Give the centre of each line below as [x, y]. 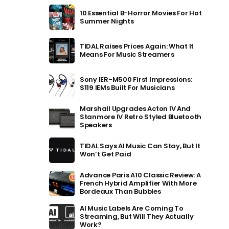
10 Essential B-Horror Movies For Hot [141, 13]
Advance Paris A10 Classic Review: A [140, 175]
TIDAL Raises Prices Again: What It [137, 46]
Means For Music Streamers [127, 54]
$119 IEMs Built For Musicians [127, 88]
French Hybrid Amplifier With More [138, 183]
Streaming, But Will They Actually [137, 216]
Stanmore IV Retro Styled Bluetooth [141, 117]
